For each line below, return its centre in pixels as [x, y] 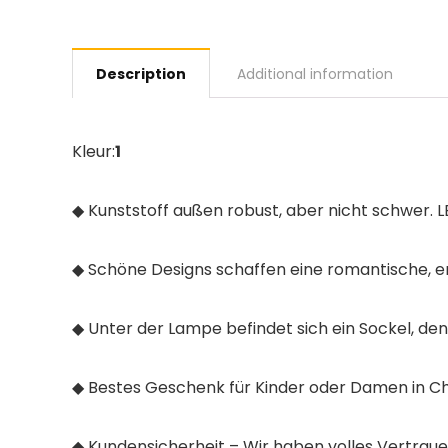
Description [141, 74]
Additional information [315, 74]
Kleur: [93, 151]
